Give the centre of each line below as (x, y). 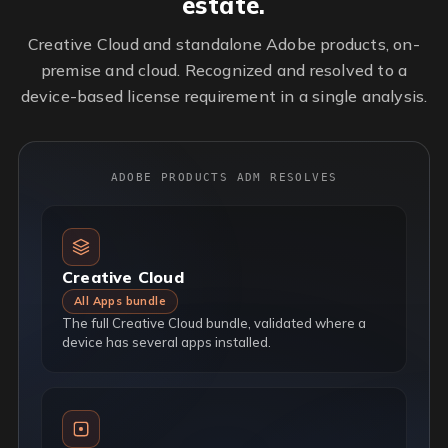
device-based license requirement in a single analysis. (224, 95)
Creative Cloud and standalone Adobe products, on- (224, 43)
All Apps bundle (120, 300)
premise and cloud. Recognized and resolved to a (224, 69)
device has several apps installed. (166, 341)
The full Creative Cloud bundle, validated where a (214, 322)
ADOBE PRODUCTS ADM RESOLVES (224, 177)
